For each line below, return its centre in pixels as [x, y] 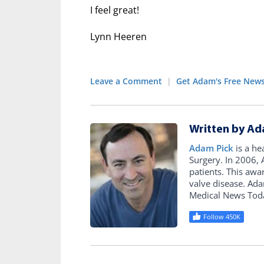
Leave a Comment [126, 81]
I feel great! [115, 10]
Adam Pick [212, 148]
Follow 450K [222, 217]
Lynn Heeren [118, 37]
